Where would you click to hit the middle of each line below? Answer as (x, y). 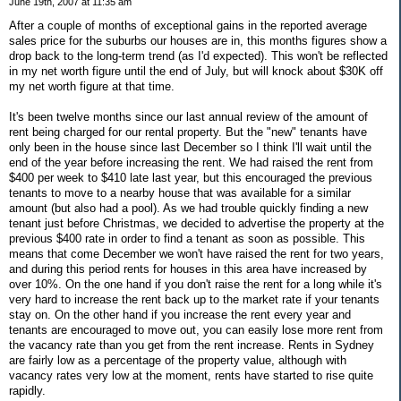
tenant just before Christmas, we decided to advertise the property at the (196, 224)
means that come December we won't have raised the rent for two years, (196, 254)
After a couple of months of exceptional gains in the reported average (188, 26)
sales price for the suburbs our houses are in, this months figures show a (198, 41)
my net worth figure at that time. (92, 87)
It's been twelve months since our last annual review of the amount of (188, 117)
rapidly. (27, 391)
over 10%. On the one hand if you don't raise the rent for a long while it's (196, 285)
